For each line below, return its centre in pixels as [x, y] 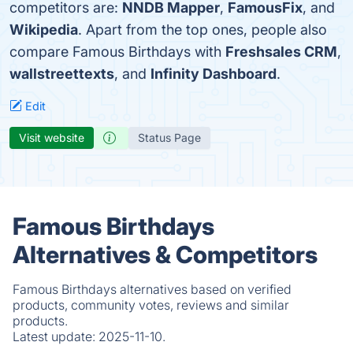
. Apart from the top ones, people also [203, 30]
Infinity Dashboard [214, 74]
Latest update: [56, 336]
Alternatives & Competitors [165, 255]
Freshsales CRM [281, 52]
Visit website [52, 137]
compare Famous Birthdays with [117, 52]
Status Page [169, 137]
